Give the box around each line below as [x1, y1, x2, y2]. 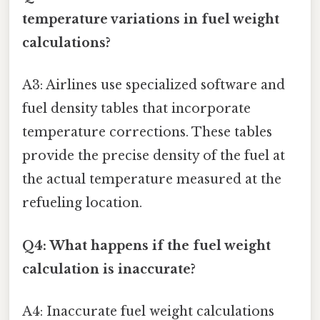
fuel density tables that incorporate [22, 101, 251, 117]
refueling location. [22, 195, 142, 211]
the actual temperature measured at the [22, 171, 281, 188]
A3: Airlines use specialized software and [22, 77, 285, 94]
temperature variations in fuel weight [22, 11, 279, 28]
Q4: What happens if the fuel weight [22, 237, 271, 254]
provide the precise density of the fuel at [22, 148, 285, 164]
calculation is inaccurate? [22, 261, 196, 277]
